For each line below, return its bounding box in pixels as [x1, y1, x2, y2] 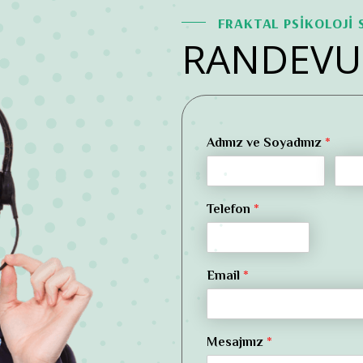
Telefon [207, 199, 254, 220]
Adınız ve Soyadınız [207, 133, 325, 154]
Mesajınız [207, 332, 267, 353]
